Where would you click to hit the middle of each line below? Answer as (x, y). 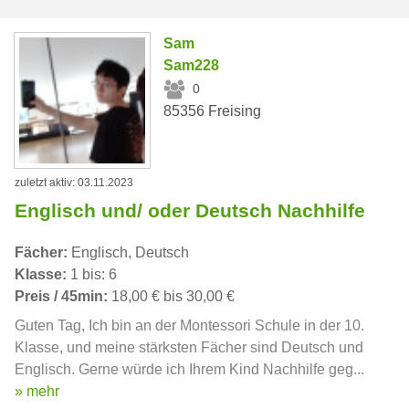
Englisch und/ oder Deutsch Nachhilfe (190, 210)
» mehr (37, 391)
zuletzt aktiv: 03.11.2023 (74, 182)
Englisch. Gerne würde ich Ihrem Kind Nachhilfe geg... (189, 369)
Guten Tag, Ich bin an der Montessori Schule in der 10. (189, 325)
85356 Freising (213, 110)
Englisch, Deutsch (128, 252)
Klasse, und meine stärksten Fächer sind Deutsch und (189, 347)
